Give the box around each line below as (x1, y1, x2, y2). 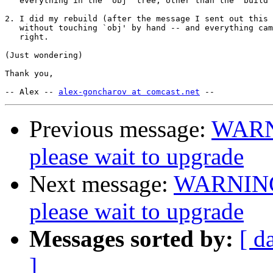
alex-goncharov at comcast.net (58, 87, 200, 97)
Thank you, (5, 69, 54, 79)
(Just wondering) (5, 51, 83, 60)
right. (5, 32, 49, 42)
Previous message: (29, 116, 211, 143)
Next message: (29, 171, 174, 197)
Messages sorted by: (29, 225, 233, 252)
